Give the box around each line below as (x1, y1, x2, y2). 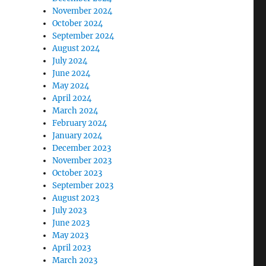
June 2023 (52, 218, 90, 228)
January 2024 (52, 131, 103, 141)
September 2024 (52, 31, 115, 41)
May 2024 (52, 81, 90, 91)
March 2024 (52, 106, 99, 116)
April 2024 (52, 93, 92, 103)
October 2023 (52, 168, 103, 178)
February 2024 (52, 118, 107, 128)
